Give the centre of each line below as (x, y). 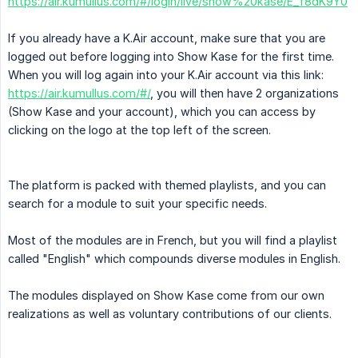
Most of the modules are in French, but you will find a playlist (173, 240)
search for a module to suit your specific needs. (137, 203)
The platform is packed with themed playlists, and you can (167, 185)
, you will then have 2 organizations (245, 93)
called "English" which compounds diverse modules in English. (174, 258)
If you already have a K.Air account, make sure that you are (167, 38)
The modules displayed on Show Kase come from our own (166, 295)
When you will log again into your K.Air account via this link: (166, 74)
